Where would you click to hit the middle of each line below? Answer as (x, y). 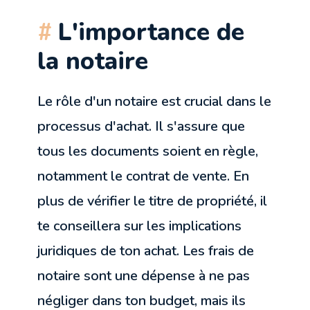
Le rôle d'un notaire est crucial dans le (155, 101)
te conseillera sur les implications (140, 226)
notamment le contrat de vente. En (144, 176)
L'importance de (152, 32)
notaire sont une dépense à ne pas (144, 275)
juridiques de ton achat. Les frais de (146, 250)
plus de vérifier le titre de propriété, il (153, 201)
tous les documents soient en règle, (148, 151)
